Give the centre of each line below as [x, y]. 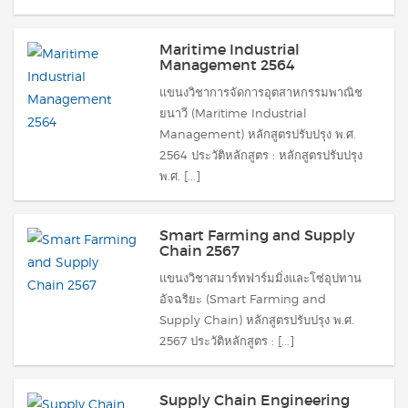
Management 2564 [227, 65]
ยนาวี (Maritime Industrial [233, 113]
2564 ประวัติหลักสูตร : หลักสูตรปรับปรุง [261, 155]
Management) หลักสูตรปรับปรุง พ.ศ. [258, 134]
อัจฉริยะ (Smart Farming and [243, 299]
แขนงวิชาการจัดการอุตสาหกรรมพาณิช [261, 92]
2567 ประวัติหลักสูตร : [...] [227, 341]
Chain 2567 [199, 250]
